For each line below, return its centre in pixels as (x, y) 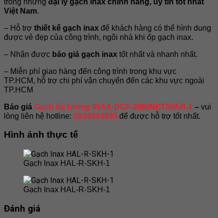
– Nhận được (28, 54)
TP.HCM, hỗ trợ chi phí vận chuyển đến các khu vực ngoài (104, 80)
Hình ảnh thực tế (41, 135)
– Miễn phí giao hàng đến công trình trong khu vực (90, 71)
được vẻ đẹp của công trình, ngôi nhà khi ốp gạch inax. (99, 37)
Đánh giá (22, 209)
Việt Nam (20, 11)
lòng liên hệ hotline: (39, 116)
